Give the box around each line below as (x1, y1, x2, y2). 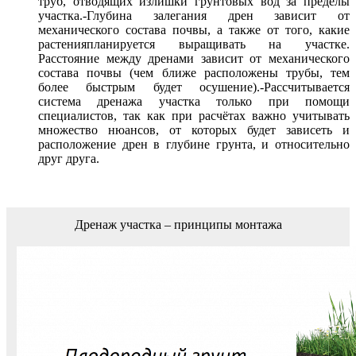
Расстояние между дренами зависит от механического (38, 52, 350, 66)
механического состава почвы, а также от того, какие (38, 23, 350, 37)
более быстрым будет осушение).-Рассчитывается (38, 80, 350, 95)
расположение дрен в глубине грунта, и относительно (38, 137, 350, 152)
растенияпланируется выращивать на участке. (38, 37, 350, 52)
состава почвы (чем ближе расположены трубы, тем (38, 66, 350, 80)
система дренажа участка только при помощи (38, 95, 350, 109)
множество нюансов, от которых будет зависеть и (38, 123, 350, 137)
